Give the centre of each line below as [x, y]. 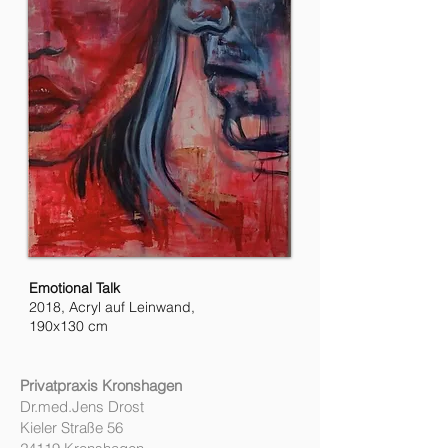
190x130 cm [68, 326]
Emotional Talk [74, 288]
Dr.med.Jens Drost [82, 406]
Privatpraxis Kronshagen [101, 385]
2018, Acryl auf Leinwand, [112, 307]
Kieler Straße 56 [71, 427]
